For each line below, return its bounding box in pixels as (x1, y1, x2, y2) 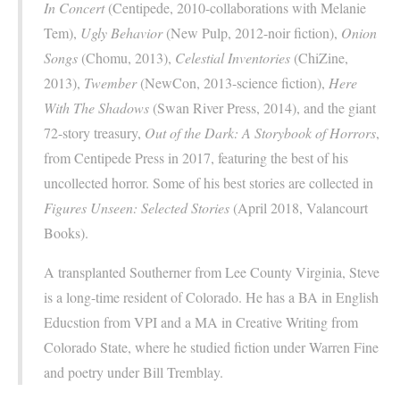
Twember (84, 73, 137, 93)
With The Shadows (44, 98, 149, 118)
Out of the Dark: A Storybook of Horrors (145, 123, 376, 143)
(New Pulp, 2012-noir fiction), (162, 23, 341, 43)
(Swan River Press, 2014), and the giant (149, 98, 376, 118)
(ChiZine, (290, 48, 348, 68)
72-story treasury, (44, 123, 145, 143)
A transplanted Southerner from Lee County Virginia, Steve (44, 262, 379, 282)
